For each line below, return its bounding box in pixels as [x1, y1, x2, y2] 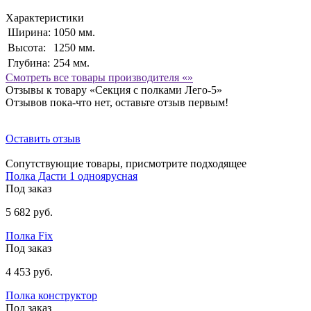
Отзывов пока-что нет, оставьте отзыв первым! [6, 96, 228, 108]
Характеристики [6, 11, 84, 24]
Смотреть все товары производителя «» [6, 71, 193, 83]
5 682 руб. [6, 205, 53, 218]
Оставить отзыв [6, 132, 81, 144]
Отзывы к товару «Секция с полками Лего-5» [6, 83, 222, 96]
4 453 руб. [6, 265, 53, 278]
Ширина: [8, 26, 51, 38]
